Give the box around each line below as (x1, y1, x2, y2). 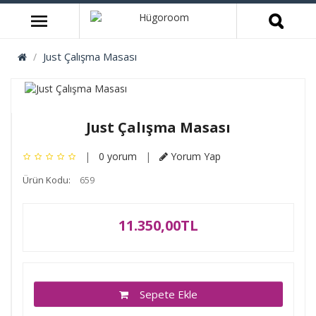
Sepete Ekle (128, 287, 197, 301)
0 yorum (99, 150, 137, 163)
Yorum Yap (168, 150, 221, 163)
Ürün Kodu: (23, 174, 71, 186)
